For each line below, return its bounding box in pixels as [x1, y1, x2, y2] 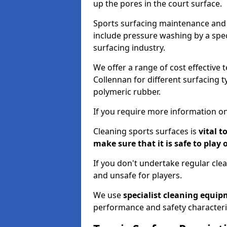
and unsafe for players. [93, 170, 182, 181]
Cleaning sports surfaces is [93, 126, 197, 137]
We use [93, 190, 123, 201]
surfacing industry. [93, 42, 165, 53]
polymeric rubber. [93, 86, 161, 97]
